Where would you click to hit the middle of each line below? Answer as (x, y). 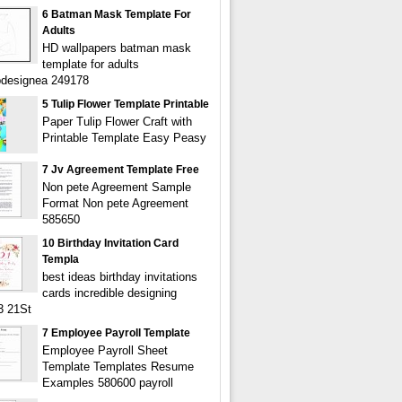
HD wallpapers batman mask (117, 48)
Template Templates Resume (118, 367)
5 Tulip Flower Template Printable (126, 104)
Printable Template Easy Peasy (124, 138)
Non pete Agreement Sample (117, 187)
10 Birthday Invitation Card (110, 243)
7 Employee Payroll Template (116, 333)
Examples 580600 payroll (108, 383)
